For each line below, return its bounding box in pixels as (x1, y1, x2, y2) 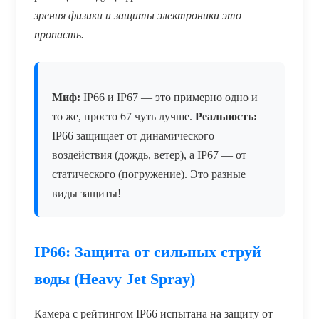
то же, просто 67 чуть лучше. (52, 110, 195, 122)
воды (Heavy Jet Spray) (34, 269, 195, 288)
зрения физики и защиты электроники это (34, 9, 241, 21)
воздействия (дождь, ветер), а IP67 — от (52, 148, 246, 161)
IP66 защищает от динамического (52, 129, 214, 142)
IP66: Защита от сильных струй (34, 242, 261, 261)
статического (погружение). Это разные (52, 167, 246, 180)
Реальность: (195, 110, 257, 122)
